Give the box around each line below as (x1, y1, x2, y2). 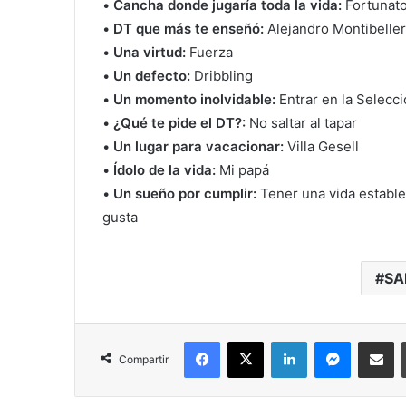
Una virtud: (113, 43, 187, 62)
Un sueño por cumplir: (113, 185, 257, 203)
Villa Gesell (284, 138, 360, 156)
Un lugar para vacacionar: (113, 138, 285, 156)
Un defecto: (113, 67, 191, 85)
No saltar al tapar (246, 114, 358, 132)
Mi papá (216, 161, 270, 179)
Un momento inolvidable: (113, 91, 276, 109)
